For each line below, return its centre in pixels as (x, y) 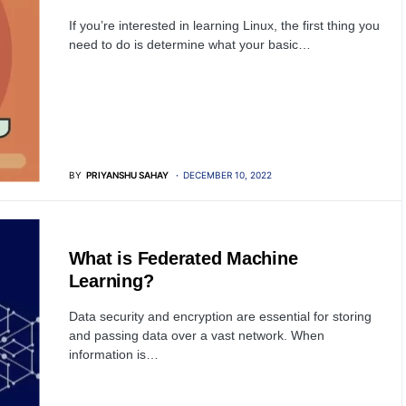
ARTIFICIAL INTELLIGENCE (126, 225)
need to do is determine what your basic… (189, 44)
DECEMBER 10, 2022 (227, 174)
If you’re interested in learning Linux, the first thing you (224, 25)
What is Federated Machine (183, 258)
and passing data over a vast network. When (196, 335)
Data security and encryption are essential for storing (220, 316)
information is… (113, 354)
